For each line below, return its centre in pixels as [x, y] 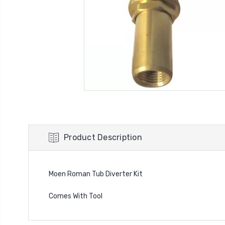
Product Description [103, 137]
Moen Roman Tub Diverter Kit [96, 174]
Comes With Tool [76, 196]
